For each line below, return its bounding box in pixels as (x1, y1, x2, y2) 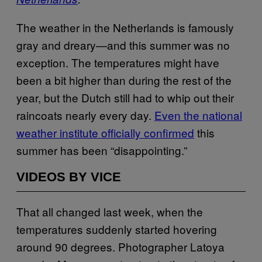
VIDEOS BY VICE (16, 169, 121, 184)
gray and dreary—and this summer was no (16, 36, 230, 53)
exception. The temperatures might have (16, 54, 219, 70)
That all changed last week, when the (16, 203, 203, 219)
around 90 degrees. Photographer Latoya (16, 238, 225, 254)
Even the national (154, 106, 242, 123)
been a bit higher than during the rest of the (16, 71, 232, 88)
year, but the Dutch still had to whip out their (16, 89, 234, 105)
